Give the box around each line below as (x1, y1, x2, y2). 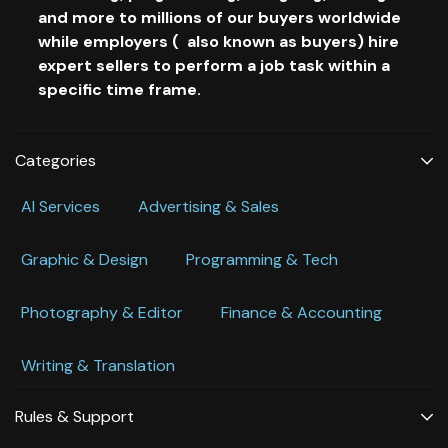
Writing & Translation (21, 354, 175, 376)
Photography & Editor (21, 301, 183, 323)
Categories (15, 149, 96, 171)
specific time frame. (38, 78, 221, 100)
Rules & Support (15, 405, 134, 427)
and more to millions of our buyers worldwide (38, 6, 401, 28)
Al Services (21, 195, 100, 217)
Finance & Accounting (221, 301, 382, 323)
